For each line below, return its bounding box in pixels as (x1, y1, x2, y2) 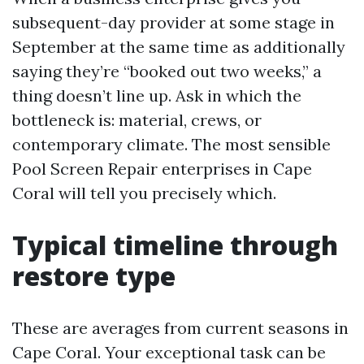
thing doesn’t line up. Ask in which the (12, 85, 301, 106)
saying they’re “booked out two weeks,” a (12, 61, 322, 81)
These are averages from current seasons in (12, 318, 349, 338)
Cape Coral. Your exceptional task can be (12, 342, 326, 362)
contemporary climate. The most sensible (12, 134, 331, 154)
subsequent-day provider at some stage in (12, 12, 335, 32)
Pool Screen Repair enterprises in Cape (12, 158, 312, 179)
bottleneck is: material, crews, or (12, 110, 262, 130)
